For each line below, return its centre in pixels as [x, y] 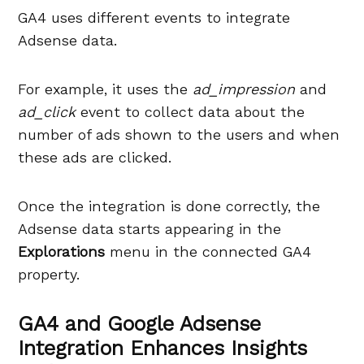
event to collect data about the [191, 112]
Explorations [62, 252]
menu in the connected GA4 [208, 252]
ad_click [47, 112]
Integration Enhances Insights [163, 349]
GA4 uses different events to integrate [154, 18]
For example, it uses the [106, 89]
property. [49, 275]
